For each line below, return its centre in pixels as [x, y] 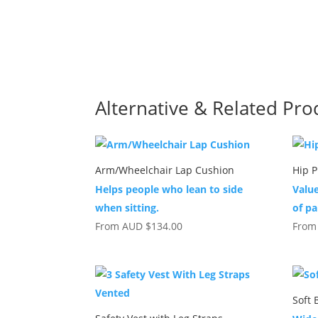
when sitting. [127, 207]
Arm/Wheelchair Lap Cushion [165, 170]
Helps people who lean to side [169, 189]
